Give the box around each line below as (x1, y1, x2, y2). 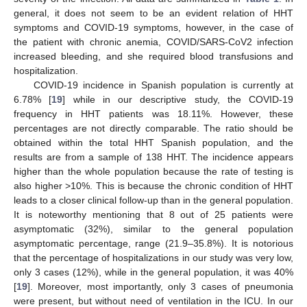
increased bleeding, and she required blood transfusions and (14, 50, 293, 62)
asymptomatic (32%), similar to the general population (14, 223, 293, 234)
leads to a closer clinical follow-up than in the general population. (14, 194, 293, 206)
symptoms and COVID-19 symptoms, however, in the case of (14, 21, 293, 33)
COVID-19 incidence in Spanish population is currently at (33, 79, 293, 90)
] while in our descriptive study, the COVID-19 (62, 93, 293, 105)
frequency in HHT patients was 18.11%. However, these (14, 108, 293, 119)
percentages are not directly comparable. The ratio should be (14, 122, 293, 134)
